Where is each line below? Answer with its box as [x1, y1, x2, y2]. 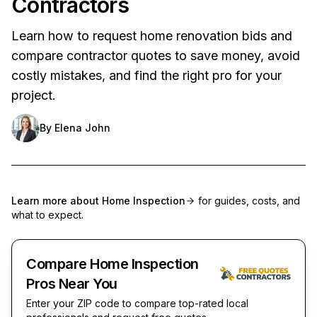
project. [11, 87, 56, 103]
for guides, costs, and [195, 194, 300, 207]
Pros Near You [26, 275, 117, 292]
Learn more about [11, 194, 102, 207]
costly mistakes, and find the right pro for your [11, 67, 282, 83]
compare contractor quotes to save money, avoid [11, 47, 300, 63]
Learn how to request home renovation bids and [11, 28, 292, 43]
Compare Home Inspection [26, 255, 199, 272]
